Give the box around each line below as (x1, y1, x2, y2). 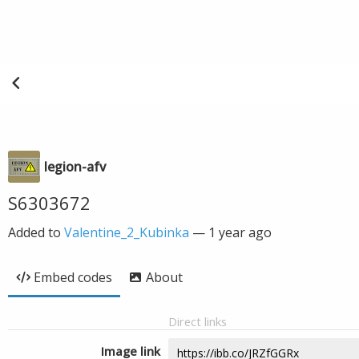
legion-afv (44, 158, 106, 175)
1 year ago (208, 224, 272, 241)
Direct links (168, 313, 227, 329)
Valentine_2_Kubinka (64, 224, 189, 241)
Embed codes (34, 268, 112, 286)
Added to (8, 224, 64, 241)
